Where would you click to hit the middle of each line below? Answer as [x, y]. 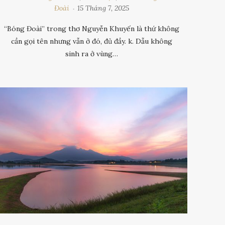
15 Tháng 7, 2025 [103, 8]
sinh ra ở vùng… [92, 54]
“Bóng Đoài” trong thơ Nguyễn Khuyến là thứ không [92, 29]
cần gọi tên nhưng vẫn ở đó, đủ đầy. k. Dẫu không [92, 41]
